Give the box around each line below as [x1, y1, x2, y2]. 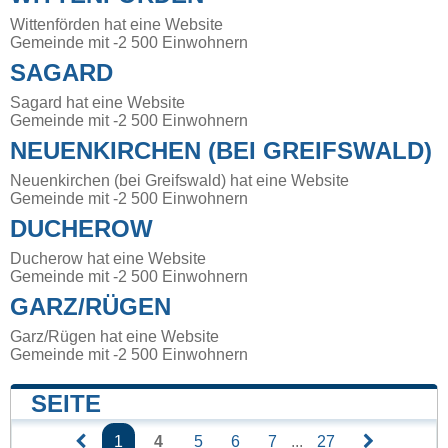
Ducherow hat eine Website [10, 249, 206, 267]
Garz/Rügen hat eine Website [10, 327, 219, 345]
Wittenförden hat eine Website [10, 15, 223, 33]
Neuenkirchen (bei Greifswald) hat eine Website [10, 171, 349, 189]
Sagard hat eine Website [10, 93, 185, 111]
